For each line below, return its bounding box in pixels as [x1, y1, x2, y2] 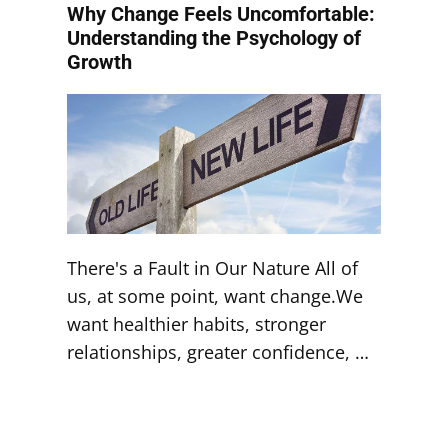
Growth [67, 50, 133, 74]
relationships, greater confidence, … [67, 340, 370, 364]
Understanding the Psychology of [67, 26, 362, 50]
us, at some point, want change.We [67, 284, 364, 308]
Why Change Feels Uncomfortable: [67, 2, 376, 26]
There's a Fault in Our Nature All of [67, 256, 359, 280]
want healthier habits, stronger [67, 312, 327, 336]
